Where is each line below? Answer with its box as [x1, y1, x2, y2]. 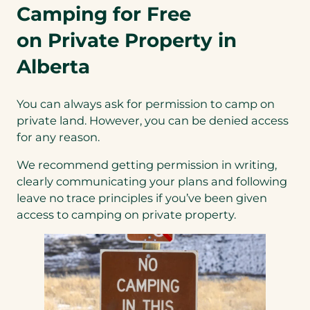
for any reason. [17, 129, 102, 144]
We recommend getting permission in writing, [17, 157, 277, 172]
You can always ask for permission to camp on [17, 96, 275, 111]
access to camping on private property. [17, 207, 236, 221]
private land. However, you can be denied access [17, 113, 289, 127]
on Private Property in [17, 28, 237, 52]
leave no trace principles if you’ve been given [17, 190, 267, 205]
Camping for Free [17, 1, 191, 26]
